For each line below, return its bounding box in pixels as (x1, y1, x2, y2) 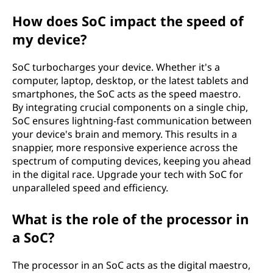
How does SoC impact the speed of (12, 12, 244, 30)
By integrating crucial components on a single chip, (12, 101, 248, 114)
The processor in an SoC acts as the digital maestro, (12, 258, 250, 272)
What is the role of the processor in (12, 210, 249, 228)
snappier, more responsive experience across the (12, 141, 238, 154)
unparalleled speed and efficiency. (12, 181, 168, 194)
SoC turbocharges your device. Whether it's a (12, 60, 220, 74)
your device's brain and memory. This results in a (12, 127, 237, 141)
